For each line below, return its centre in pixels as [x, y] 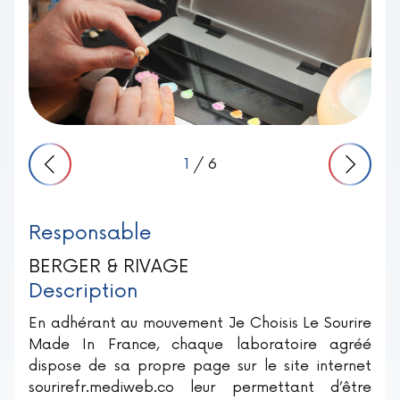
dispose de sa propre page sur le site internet [200, 366]
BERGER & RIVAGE [109, 267]
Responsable [90, 233]
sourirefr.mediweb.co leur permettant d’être [200, 387]
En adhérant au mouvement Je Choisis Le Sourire [200, 323]
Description [83, 292]
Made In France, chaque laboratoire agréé [200, 345]
